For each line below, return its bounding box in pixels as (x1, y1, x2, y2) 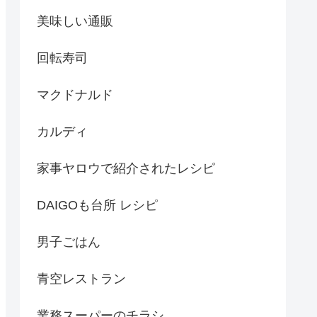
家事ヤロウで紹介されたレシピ (37, 161, 215, 175)
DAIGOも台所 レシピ (37, 197, 158, 212)
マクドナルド (37, 87, 113, 102)
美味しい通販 (37, 13, 113, 28)
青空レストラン (37, 271, 126, 286)
